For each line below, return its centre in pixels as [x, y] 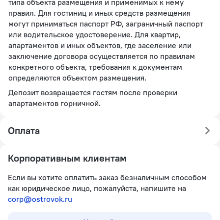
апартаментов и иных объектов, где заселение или [100, 45]
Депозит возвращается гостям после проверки [93, 92]
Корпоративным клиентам [67, 158]
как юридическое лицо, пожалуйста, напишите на [97, 188]
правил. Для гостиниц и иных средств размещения [99, 13]
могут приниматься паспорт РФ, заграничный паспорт [106, 24]
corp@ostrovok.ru [40, 199]
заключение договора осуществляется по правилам [102, 56]
